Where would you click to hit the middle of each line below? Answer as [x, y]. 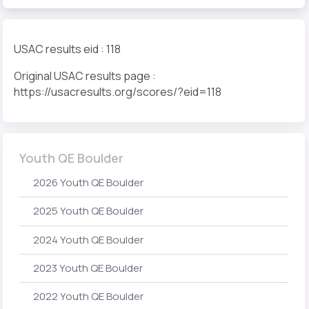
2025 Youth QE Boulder [88, 211]
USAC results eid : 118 [67, 49]
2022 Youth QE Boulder [88, 297]
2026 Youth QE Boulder [88, 183]
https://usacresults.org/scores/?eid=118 [118, 92]
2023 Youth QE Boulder [88, 268]
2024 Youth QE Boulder [88, 239]
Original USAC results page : [85, 76]
